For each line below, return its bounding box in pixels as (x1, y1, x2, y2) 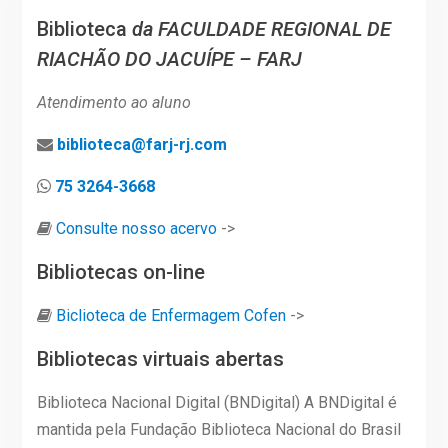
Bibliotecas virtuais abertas (36, 346, 284, 371)
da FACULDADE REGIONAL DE (126, 16, 391, 41)
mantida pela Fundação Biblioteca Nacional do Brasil (36, 419, 401, 439)
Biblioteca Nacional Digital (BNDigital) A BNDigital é (36, 392, 397, 412)
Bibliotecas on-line (36, 259, 205, 284)
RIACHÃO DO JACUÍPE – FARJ (36, 46, 302, 71)
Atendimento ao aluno (36, 92, 191, 112)
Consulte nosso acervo (55, 218, 217, 238)
